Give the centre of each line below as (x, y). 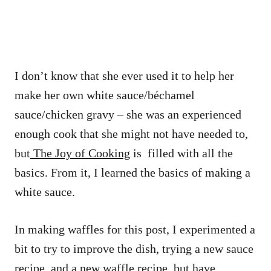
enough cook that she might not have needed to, (131, 133)
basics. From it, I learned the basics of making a (132, 172)
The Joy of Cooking (80, 153)
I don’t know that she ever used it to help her (124, 75)
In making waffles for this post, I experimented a (135, 229)
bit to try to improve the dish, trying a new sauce (134, 248)
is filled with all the (181, 153)
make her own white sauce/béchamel (105, 95)
